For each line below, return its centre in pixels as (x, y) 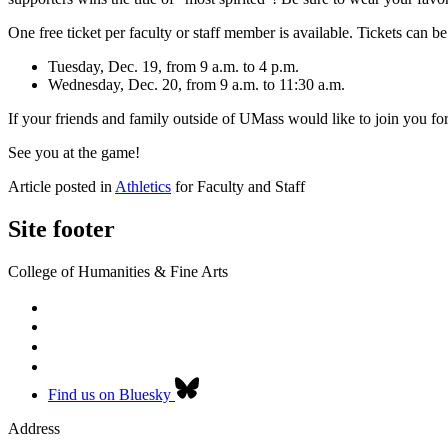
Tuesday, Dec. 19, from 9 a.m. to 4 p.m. (173, 66)
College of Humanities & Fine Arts (118, 271)
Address (34, 428)
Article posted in (61, 186)
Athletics (143, 186)
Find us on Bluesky (109, 394)
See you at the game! (74, 152)
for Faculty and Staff (238, 186)
